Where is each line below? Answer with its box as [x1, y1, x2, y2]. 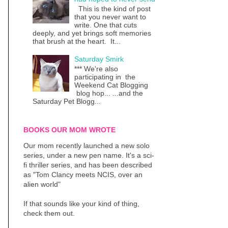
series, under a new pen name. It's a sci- [23, 151, 154, 159]
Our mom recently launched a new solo [23, 141, 150, 150]
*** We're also [74, 65, 119, 73]
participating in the [74, 73, 136, 81]
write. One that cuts [74, 20, 137, 29]
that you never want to [74, 12, 147, 21]
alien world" [23, 180, 61, 188]
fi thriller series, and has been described [23, 160, 152, 169]
